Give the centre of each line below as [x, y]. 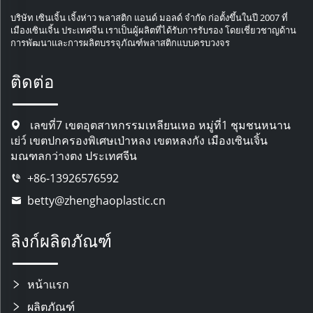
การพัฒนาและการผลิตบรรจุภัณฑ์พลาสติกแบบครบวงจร [120, 42]
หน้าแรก [48, 284]
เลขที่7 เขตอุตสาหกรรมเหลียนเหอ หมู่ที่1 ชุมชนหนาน [159, 125]
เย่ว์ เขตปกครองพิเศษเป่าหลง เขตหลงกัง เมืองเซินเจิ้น [139, 140]
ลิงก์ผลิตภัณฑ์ [61, 240]
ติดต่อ [32, 81]
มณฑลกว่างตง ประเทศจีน [74, 155]
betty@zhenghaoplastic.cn [96, 200]
